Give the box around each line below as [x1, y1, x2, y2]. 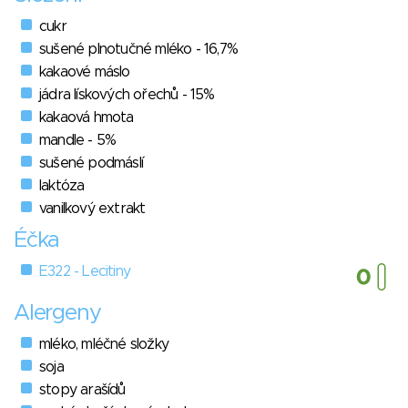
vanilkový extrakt [39, 201, 146, 217]
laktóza [39, 178, 85, 194]
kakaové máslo [39, 65, 130, 80]
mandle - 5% [39, 133, 117, 148]
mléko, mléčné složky [39, 337, 168, 352]
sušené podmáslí [39, 156, 143, 171]
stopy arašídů [39, 382, 126, 398]
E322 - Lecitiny [39, 264, 130, 280]
